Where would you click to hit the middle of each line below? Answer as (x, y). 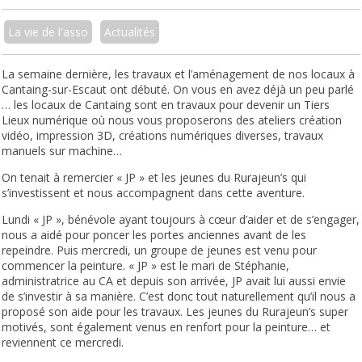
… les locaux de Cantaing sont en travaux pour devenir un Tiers (166, 105)
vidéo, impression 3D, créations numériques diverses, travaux (163, 136)
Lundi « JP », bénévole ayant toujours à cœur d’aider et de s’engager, (181, 220)
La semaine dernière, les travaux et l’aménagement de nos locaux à (179, 74)
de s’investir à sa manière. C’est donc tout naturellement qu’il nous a (179, 297)
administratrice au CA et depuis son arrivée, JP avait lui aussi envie (174, 281)
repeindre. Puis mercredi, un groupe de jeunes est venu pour (160, 250)
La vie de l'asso (48, 32)
